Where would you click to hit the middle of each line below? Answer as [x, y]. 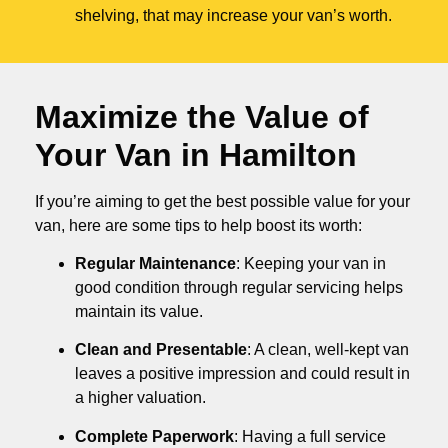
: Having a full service [310, 436]
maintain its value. [139, 312]
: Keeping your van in [311, 264]
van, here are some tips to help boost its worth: [198, 225]
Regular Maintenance [155, 264]
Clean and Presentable [161, 350]
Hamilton [288, 154]
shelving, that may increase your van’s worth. [233, 15]
